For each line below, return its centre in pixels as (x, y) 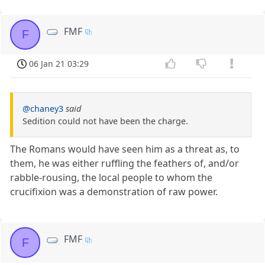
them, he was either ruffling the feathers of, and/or (125, 164)
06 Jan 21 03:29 (59, 63)
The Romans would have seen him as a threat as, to (125, 149)
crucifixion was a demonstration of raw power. (114, 192)
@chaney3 (43, 109)
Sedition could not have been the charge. (105, 121)
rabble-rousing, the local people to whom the (112, 178)
